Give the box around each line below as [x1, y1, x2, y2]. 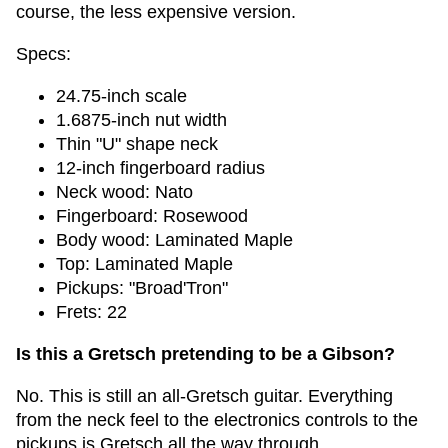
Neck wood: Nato [56, 182, 193, 202]
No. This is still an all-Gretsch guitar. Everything [16, 386, 393, 406]
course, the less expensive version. [16, 2, 296, 22]
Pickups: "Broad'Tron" [56, 278, 228, 298]
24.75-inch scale [56, 86, 187, 106]
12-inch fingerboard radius [56, 158, 265, 178]
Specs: [16, 44, 71, 64]
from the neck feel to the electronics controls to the [16, 410, 418, 430]
